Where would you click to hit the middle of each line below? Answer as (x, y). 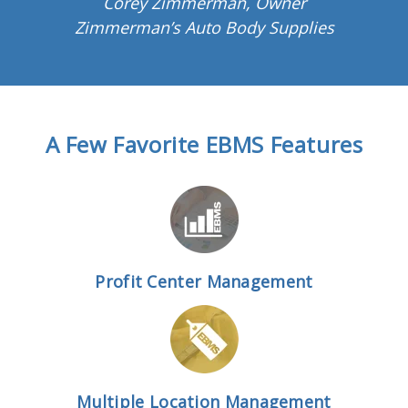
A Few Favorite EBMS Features (204, 144)
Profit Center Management (204, 281)
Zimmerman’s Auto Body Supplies (204, 27)
